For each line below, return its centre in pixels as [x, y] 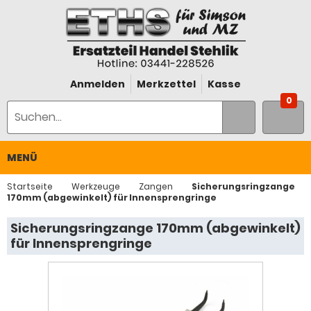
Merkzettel [166, 84]
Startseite [30, 186]
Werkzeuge [96, 186]
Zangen [156, 186]
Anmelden [98, 84]
